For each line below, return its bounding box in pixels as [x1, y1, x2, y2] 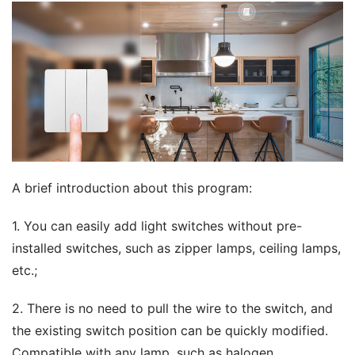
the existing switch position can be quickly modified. [12, 323, 328, 339]
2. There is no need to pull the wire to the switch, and [12, 300, 333, 317]
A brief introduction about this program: [12, 180, 252, 197]
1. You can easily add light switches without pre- [12, 218, 302, 235]
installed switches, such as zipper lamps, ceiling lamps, [12, 240, 341, 257]
